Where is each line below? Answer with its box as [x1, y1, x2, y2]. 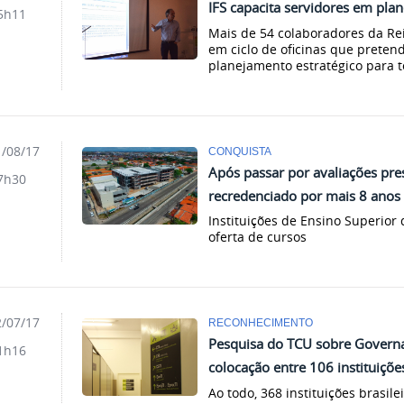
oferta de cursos [208, 228, 308, 246]
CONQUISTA [208, 144, 272, 157]
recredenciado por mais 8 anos [208, 186, 401, 205]
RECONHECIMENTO [208, 317, 314, 329]
